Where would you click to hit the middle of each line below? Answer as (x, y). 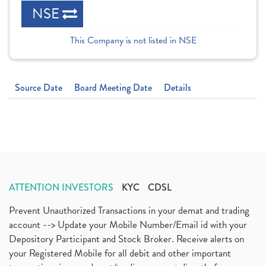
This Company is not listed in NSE (133, 40)
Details (178, 88)
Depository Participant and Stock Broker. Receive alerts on (126, 239)
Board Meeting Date (113, 88)
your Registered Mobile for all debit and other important (120, 253)
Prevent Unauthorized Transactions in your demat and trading (129, 210)
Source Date (39, 88)
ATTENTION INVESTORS (61, 187)
